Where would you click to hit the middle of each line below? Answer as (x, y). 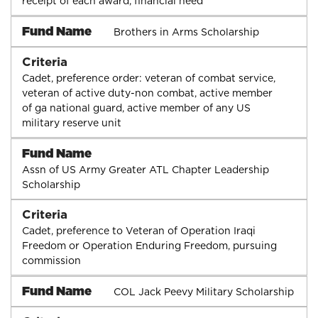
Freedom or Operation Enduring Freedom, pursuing (149, 245)
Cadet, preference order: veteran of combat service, (149, 78)
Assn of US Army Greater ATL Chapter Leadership (146, 169)
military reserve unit (72, 122)
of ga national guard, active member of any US (136, 108)
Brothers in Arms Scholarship (186, 32)
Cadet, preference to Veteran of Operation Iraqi (139, 230)
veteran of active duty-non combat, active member (147, 93)
